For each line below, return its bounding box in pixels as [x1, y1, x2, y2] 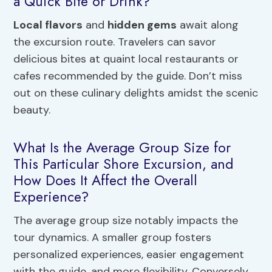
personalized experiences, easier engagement [13, 247, 245, 262]
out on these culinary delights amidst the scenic [13, 86, 259, 101]
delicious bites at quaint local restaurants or [13, 52, 239, 67]
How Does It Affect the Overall [13, 169, 198, 191]
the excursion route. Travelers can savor [13, 35, 217, 50]
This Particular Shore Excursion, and [13, 153, 234, 174]
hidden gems [107, 18, 177, 33]
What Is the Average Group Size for [13, 137, 231, 158]
